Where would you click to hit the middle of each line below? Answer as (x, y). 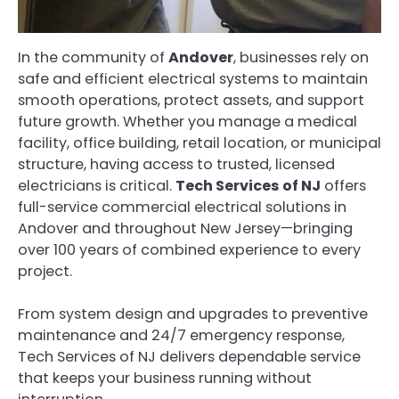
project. (45, 271)
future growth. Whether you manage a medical (187, 121)
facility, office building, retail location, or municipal (199, 142)
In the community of (93, 57)
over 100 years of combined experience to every (189, 249)
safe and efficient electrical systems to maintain (193, 78)
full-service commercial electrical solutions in (182, 207)
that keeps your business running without (165, 378)
